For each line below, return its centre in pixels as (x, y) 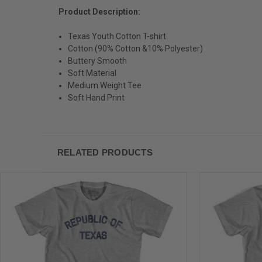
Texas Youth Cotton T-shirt (117, 36)
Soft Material (92, 73)
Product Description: (99, 11)
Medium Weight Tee (105, 85)
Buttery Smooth (98, 61)
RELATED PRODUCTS (105, 152)
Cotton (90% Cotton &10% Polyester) (136, 48)
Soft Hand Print (96, 97)
